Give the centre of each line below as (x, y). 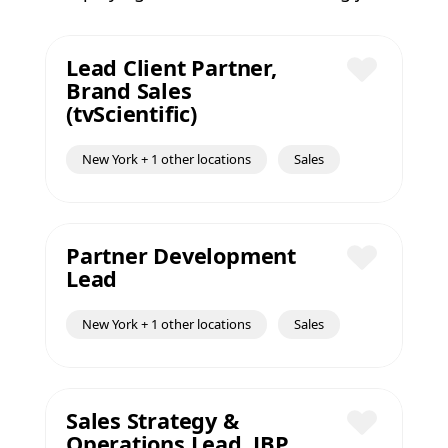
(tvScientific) (131, 113)
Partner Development (181, 255)
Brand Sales (129, 90)
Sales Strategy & (152, 420)
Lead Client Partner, (171, 67)
